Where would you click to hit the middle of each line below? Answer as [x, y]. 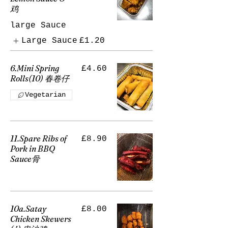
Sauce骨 [25, 159]
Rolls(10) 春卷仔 [40, 79]
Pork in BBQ [33, 149]
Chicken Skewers [41, 219]
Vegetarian [45, 95]
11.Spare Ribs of [38, 139]
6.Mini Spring [35, 68]
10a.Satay [28, 209]
